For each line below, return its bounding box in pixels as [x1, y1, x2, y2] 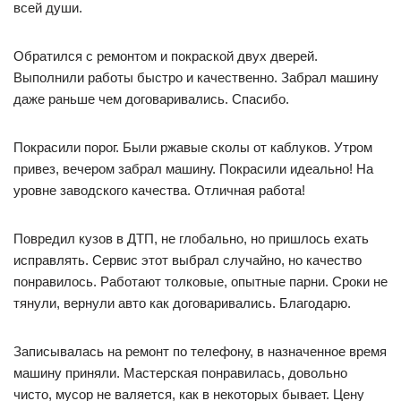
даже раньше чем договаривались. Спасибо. [13, 91, 289, 107]
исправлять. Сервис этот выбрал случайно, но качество [13, 252, 362, 268]
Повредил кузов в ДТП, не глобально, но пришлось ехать [13, 231, 369, 246]
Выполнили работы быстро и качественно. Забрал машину [13, 70, 379, 85]
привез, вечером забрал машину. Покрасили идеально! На [13, 161, 373, 176]
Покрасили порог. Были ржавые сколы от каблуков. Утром [13, 140, 372, 155]
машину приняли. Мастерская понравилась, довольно [13, 365, 347, 380]
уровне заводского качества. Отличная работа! [13, 183, 305, 198]
